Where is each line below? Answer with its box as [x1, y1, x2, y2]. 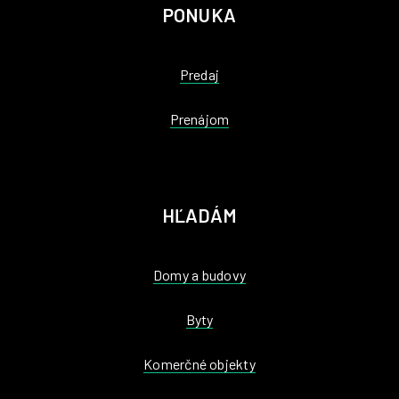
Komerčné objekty [143, 355, 256, 372]
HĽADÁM [161, 204, 238, 226]
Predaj [179, 66, 220, 83]
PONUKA [162, 4, 237, 26]
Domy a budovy [152, 266, 247, 283]
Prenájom [169, 110, 230, 127]
